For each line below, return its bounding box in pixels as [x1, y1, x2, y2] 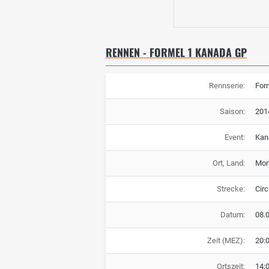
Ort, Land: [212, 158, 245, 168]
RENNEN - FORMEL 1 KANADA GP [106, 44, 247, 61]
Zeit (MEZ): [207, 235, 245, 245]
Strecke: [216, 184, 245, 193]
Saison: [219, 106, 245, 116]
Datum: [220, 210, 245, 219]
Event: [224, 132, 245, 142]
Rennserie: [208, 80, 245, 90]
